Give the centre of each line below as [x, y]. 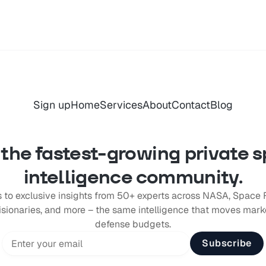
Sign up [52, 105]
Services [121, 105]
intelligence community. [133, 177]
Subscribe [227, 243]
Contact [191, 105]
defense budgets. [133, 224]
